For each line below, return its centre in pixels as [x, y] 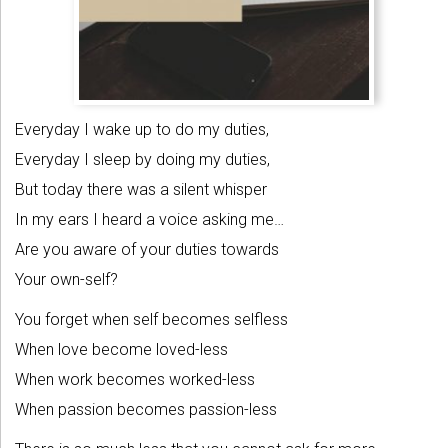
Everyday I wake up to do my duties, [142, 129]
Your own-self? [66, 279]
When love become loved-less [121, 349]
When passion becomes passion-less [146, 409]
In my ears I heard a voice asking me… [149, 219]
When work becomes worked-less [135, 379]
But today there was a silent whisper [141, 189]
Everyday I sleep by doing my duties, [142, 159]
